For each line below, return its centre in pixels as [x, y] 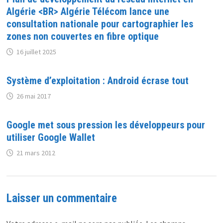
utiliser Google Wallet [51, 138]
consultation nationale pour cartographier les [100, 24]
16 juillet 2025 [36, 52]
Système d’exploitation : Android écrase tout [97, 81]
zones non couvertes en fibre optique [82, 37]
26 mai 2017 [33, 96]
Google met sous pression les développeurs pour [106, 125]
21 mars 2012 [36, 153]
